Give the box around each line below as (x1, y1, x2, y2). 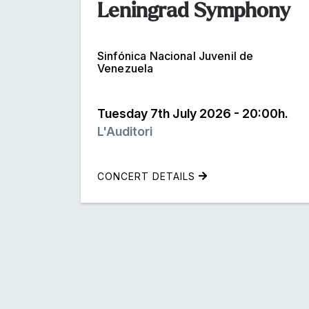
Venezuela (97, 61, 154, 75)
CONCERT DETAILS (97, 170, 199, 182)
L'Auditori (97, 123, 152, 139)
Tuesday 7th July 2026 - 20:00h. (97, 106, 288, 121)
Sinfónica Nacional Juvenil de (97, 48, 254, 63)
